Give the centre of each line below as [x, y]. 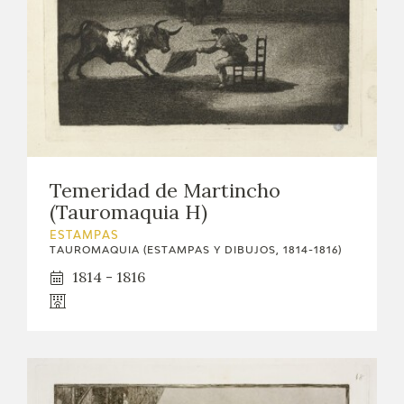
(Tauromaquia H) [129, 212]
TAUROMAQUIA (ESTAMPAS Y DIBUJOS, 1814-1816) [196, 251]
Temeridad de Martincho [165, 191]
